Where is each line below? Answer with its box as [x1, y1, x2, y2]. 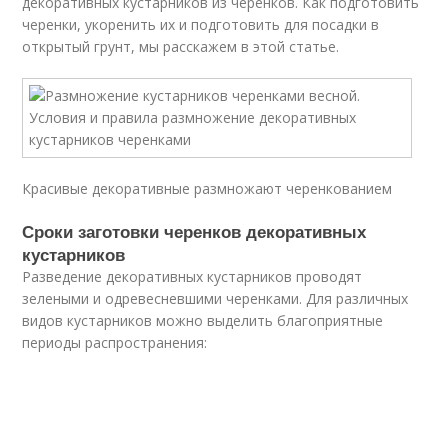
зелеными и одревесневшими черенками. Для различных [22, 289, 409, 308]
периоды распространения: [22, 333, 208, 352]
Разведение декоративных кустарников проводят [22, 267, 363, 286]
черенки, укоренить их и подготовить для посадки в [22, 15, 380, 34]
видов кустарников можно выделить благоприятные [22, 311, 384, 330]
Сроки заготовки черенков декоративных [22, 219, 367, 243]
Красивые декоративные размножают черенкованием [22, 179, 393, 198]
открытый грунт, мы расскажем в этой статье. [22, 37, 340, 56]
